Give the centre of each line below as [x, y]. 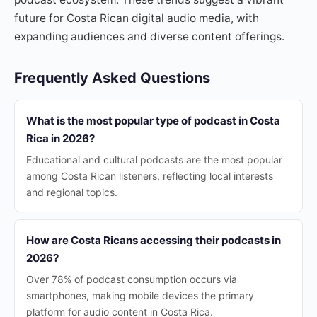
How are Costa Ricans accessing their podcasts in [154, 240]
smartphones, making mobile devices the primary [140, 295]
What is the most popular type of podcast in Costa [153, 121]
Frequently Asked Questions [112, 78]
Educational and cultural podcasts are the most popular [154, 160]
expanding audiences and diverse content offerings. [149, 36]
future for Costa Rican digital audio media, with [137, 18]
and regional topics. [72, 192]
